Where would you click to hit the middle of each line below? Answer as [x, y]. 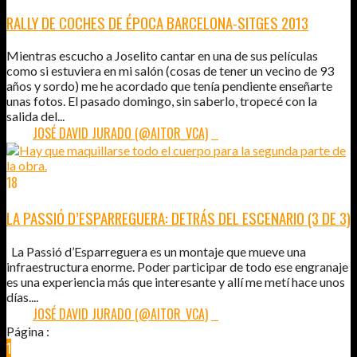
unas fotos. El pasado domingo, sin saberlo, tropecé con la [162, 101]
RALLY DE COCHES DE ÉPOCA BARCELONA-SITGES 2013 [157, 22]
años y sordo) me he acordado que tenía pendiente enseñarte [169, 86]
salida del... [35, 116]
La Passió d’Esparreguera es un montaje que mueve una [156, 251]
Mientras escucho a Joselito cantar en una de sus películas [162, 56]
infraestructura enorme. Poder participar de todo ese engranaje [177, 266]
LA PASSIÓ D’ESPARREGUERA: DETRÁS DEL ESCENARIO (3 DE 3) [178, 218]
